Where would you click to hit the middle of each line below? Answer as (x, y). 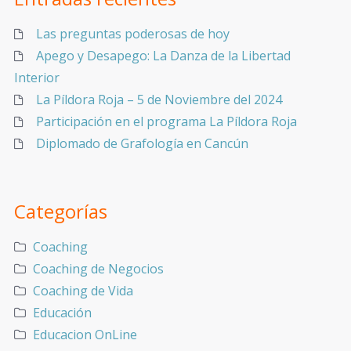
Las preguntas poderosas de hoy (133, 34)
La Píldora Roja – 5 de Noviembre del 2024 (159, 100)
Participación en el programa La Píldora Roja (166, 122)
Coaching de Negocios (98, 268)
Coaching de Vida (83, 290)
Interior (37, 78)
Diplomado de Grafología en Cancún (142, 144)
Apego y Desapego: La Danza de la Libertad (163, 56)
